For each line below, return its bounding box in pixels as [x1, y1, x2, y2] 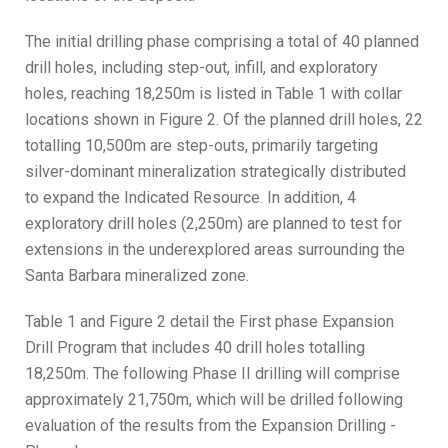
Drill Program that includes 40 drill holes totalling [25, 338, 365, 358]
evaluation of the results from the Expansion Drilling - [25, 416, 396, 436]
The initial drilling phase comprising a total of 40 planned [25, 32, 419, 52]
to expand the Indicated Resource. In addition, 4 [25, 188, 356, 208]
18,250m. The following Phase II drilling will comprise [25, 364, 400, 384]
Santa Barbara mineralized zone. [25, 266, 249, 286]
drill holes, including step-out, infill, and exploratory [25, 58, 378, 78]
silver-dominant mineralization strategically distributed [25, 162, 406, 182]
